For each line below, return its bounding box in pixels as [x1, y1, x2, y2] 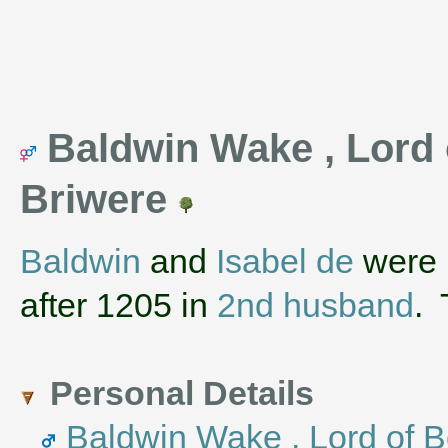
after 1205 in [20, 286, 217, 325]
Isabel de [216, 242, 354, 281]
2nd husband [217, 286, 414, 325]
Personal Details [50, 374, 314, 413]
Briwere [20, 176, 178, 221]
